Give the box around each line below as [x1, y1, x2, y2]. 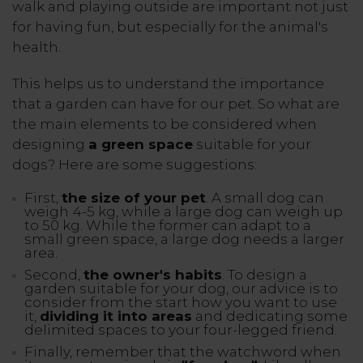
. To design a [222, 266, 307, 283]
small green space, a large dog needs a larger [24, 230, 344, 247]
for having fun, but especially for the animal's [12, 18, 328, 35]
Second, [24, 266, 83, 283]
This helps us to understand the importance [12, 75, 324, 92]
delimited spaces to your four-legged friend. [24, 321, 337, 338]
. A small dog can [206, 189, 324, 206]
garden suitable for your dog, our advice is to [24, 280, 338, 297]
